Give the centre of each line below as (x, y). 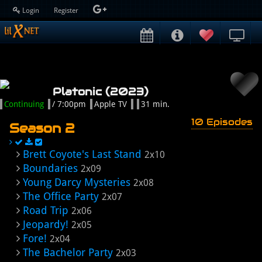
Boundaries (50, 168)
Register (67, 11)
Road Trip (46, 210)
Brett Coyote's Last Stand (82, 154)
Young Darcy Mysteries (77, 182)
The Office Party (61, 196)
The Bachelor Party (68, 252)
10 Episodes (222, 122)
